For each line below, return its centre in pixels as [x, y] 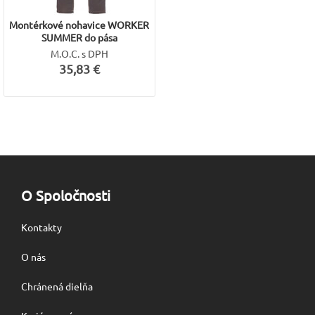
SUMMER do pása [79, 37]
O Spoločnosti [66, 195]
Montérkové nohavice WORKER [79, 25]
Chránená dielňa [57, 286]
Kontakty [41, 227]
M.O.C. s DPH [79, 53]
